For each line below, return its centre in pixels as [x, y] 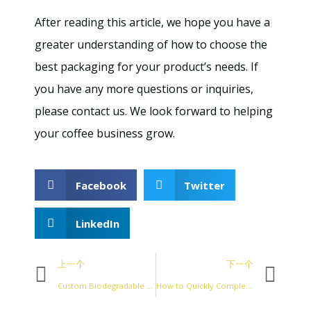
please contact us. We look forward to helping [154, 111]
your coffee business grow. [105, 133]
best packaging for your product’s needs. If [146, 67]
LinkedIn [97, 223]
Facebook [101, 185]
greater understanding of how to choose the [151, 44]
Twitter [204, 185]
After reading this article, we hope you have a [152, 22]
